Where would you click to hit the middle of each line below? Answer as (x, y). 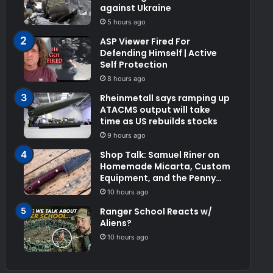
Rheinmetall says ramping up (165, 98)
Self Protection (133, 65)
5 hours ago (126, 22)
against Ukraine (135, 8)
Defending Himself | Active (158, 53)
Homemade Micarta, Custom (165, 167)
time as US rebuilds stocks (158, 122)
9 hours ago (126, 136)
